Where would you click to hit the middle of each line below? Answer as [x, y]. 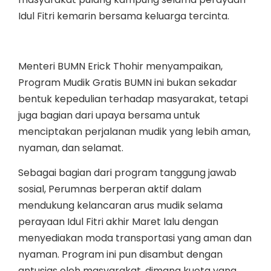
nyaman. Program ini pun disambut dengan [120, 254]
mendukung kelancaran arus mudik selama [120, 205]
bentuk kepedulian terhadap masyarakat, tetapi [133, 99]
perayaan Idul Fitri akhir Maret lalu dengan [118, 221]
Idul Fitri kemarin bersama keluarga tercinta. [124, 16]
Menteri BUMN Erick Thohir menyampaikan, [120, 66]
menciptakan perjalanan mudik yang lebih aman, [134, 131]
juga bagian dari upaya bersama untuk [109, 115]
